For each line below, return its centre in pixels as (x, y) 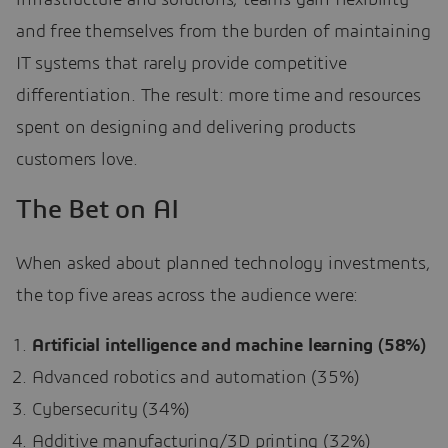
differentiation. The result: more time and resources (218, 95)
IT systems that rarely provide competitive (181, 63)
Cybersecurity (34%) (111, 410)
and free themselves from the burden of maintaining (223, 31)
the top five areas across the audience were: (187, 296)
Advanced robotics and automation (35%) (196, 378)
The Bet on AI (97, 209)
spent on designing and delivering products (186, 127)
